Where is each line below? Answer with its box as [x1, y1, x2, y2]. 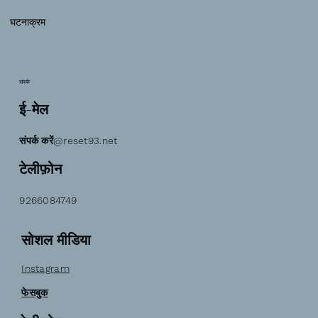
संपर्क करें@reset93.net [19, 134, 118, 146]
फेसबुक [21, 286, 48, 298]
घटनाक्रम [10, 16, 46, 28]
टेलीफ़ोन [19, 160, 62, 178]
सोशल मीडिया [21, 231, 92, 249]
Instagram [21, 263, 70, 275]
